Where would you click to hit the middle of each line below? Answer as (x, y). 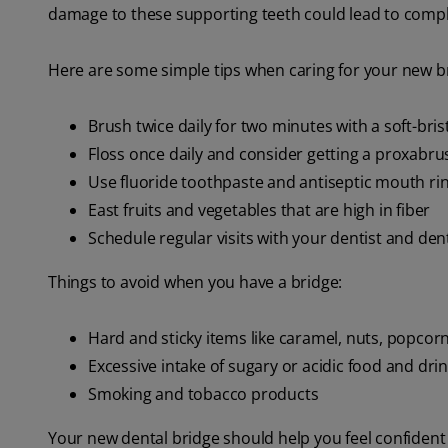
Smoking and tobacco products (203, 394)
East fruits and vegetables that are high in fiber (259, 210)
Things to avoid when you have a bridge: (195, 282)
